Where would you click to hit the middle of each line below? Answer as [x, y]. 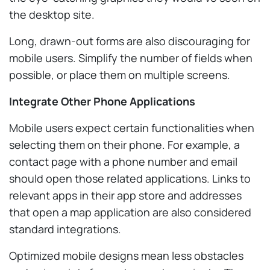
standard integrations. [65, 229]
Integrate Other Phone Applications [102, 101]
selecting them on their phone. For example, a [124, 144]
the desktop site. [52, 14]
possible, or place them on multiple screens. [120, 74]
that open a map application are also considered [130, 212]
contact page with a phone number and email [123, 161]
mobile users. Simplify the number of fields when [131, 58]
